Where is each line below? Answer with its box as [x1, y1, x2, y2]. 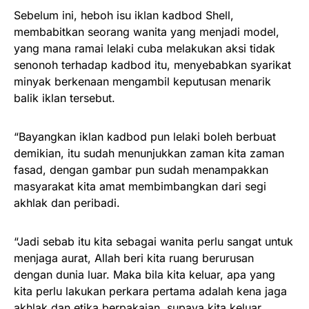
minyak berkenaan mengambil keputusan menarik [14, 74, 271, 88]
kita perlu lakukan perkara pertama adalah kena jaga [14, 283, 287, 298]
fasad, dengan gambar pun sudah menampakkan [14, 162, 268, 177]
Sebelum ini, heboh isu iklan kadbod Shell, [14, 8, 234, 22]
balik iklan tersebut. [14, 90, 115, 105]
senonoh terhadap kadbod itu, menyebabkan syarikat [14, 57, 291, 72]
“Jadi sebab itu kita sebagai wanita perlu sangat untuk [14, 234, 293, 248]
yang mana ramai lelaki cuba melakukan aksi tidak [14, 41, 275, 55]
